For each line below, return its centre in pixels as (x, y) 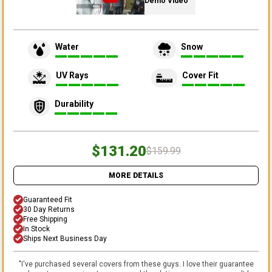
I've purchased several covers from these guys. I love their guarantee (137, 264)
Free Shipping (45, 219)
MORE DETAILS (136, 175)
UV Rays (72, 76)
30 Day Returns (49, 209)
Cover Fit (200, 76)
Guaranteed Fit (48, 199)
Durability (74, 104)
